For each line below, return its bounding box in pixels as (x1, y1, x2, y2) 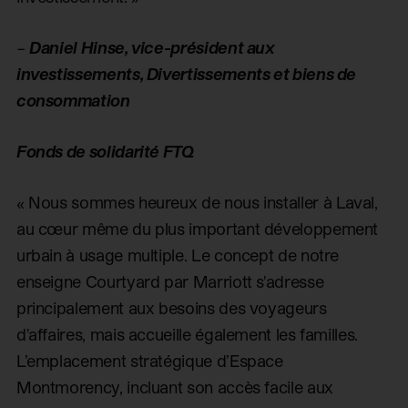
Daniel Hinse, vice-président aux (29, 37, 275, 57)
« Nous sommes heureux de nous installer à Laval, (15, 192, 378, 212)
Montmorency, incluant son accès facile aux (15, 377, 333, 397)
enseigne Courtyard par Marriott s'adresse (15, 271, 324, 291)
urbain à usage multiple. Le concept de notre (15, 245, 340, 265)
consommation (15, 90, 130, 110)
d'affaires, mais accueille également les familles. (15, 324, 358, 344)
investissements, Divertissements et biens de (15, 64, 357, 84)
